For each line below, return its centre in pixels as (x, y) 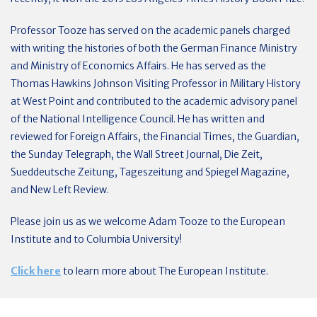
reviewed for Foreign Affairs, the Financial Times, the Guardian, (155, 137)
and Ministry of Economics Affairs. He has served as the (138, 66)
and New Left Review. (60, 190)
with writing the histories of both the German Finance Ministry (154, 48)
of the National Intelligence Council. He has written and (138, 119)
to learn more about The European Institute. (165, 271)
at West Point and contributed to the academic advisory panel (154, 101)
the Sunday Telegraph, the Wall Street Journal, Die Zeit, (137, 154)
